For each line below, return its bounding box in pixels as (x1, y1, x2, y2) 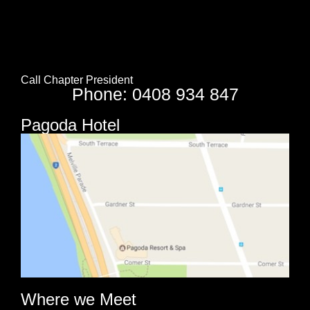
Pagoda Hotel (21, 115, 120, 134)
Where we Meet (21, 290, 136, 309)
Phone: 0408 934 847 (71, 84, 239, 104)
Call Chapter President (21, 73, 133, 86)
